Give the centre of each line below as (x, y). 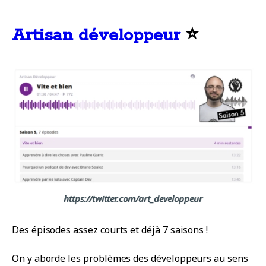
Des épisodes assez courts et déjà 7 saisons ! (110, 230)
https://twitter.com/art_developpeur (133, 199)
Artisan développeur (96, 36)
